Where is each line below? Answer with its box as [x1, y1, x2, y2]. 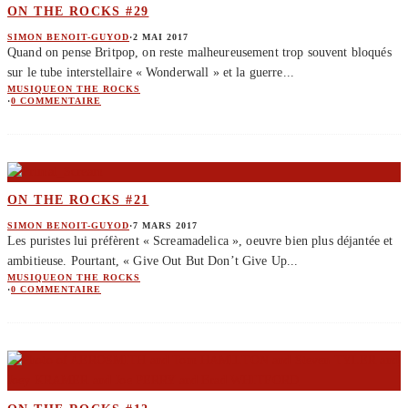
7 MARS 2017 [133, 219, 198, 230]
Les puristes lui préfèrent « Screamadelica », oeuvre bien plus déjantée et [7, 233, 393, 248]
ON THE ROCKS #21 [7, 193, 149, 208]
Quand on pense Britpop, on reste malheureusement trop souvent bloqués [7, 45, 392, 59]
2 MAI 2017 [133, 31, 189, 42]
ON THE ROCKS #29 [7, 5, 149, 19]
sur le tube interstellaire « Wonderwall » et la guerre [7, 65, 283, 79]
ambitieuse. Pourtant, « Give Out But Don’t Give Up [7, 253, 288, 268]
